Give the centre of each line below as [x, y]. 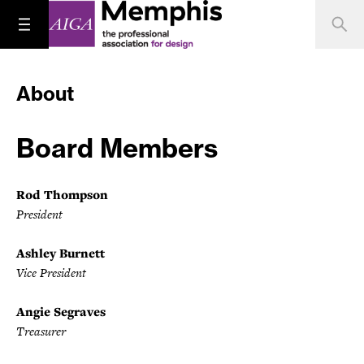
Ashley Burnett [61, 253]
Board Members [117, 148]
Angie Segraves [61, 312]
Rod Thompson [62, 195]
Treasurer [41, 331]
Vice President [51, 273]
